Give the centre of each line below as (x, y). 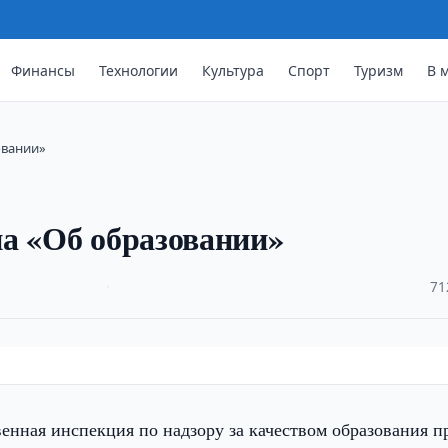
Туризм (379, 70)
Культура (233, 70)
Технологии (139, 70)
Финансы (43, 70)
